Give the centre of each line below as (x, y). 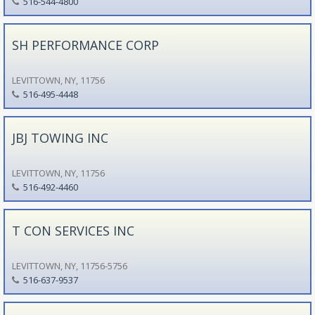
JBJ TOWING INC (60, 137)
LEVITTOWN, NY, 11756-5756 (69, 265)
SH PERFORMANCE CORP (85, 45)
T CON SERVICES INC (73, 230)
